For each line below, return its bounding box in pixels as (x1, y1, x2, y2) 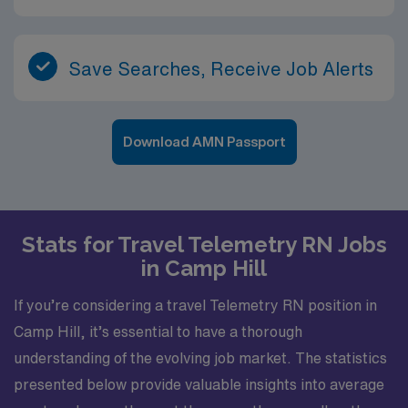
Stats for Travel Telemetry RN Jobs (21, 231, 387, 258)
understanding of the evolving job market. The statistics (14, 350, 387, 365)
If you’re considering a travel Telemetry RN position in (14, 297, 377, 312)
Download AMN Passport (122, 135, 286, 148)
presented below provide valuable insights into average (14, 376, 384, 392)
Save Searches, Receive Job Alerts (68, 59, 373, 78)
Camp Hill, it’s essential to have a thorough (14, 323, 302, 339)
